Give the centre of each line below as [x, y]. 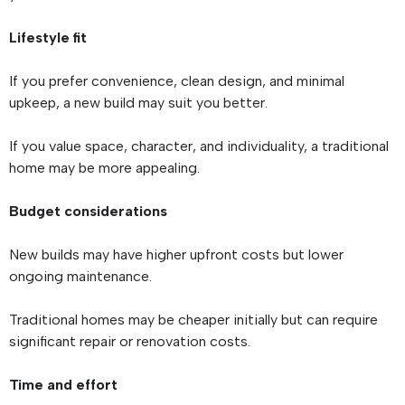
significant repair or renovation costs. [133, 342]
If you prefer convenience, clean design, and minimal [177, 81]
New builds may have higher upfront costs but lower [176, 255]
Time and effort [65, 385]
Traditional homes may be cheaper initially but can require [193, 320]
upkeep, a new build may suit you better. [142, 103]
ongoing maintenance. [84, 277]
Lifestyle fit [50, 38]
